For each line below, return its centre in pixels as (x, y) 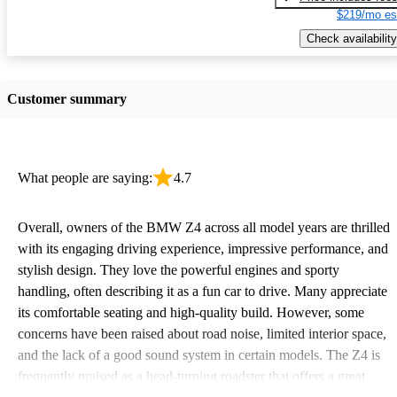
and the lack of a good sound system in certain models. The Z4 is (199, 354)
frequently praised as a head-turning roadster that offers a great (191, 376)
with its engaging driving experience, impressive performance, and (203, 248)
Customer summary (67, 98)
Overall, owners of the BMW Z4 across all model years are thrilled (204, 227)
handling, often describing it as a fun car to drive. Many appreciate (202, 291)
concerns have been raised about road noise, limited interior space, (202, 333)
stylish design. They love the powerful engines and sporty (179, 269)
